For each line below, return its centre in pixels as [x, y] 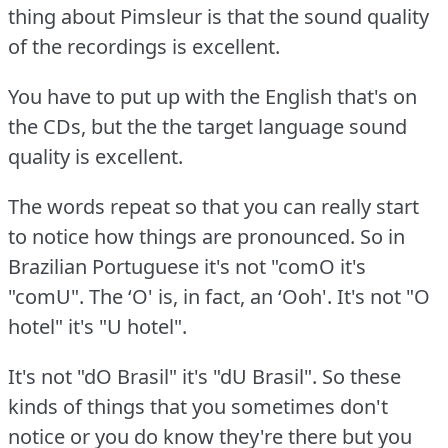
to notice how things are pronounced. [181, 237]
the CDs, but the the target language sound [207, 127]
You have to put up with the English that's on [212, 97]
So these [361, 377]
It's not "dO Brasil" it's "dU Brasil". [162, 377]
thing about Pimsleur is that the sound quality [218, 17]
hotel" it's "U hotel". [97, 327]
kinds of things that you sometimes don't [198, 407]
